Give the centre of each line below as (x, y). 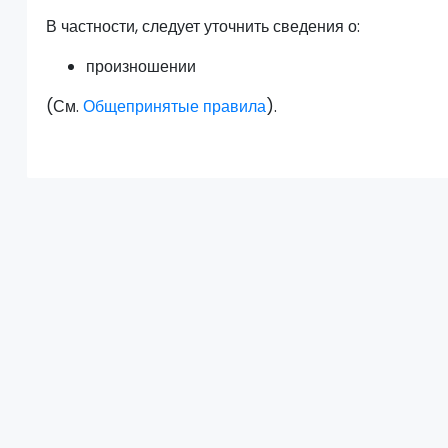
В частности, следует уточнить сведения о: (203, 26)
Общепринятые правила (175, 106)
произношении (141, 66)
